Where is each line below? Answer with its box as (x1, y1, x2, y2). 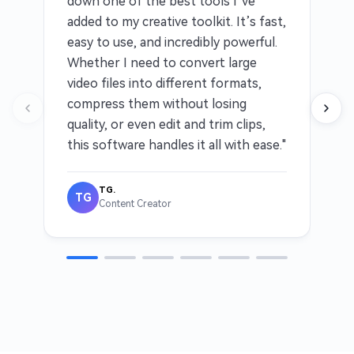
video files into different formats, (67, 76, 262, 92)
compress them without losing (67, 96, 247, 112)
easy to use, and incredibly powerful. (67, 35, 277, 51)
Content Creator (99, 198, 171, 210)
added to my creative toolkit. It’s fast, (67, 14, 286, 30)
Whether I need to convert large (67, 55, 257, 71)
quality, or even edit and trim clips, (67, 117, 265, 133)
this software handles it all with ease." (67, 137, 286, 153)
